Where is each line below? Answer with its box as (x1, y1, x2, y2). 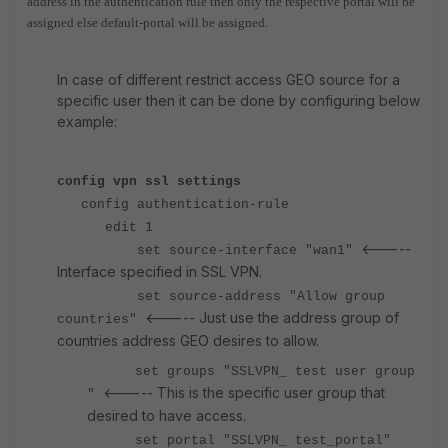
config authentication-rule (57, 197, 289, 212)
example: (57, 113, 117, 130)
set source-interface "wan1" (57, 243, 361, 258)
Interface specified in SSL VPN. (57, 263, 262, 280)
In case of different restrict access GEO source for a (57, 71, 400, 88)
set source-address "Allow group (57, 289, 385, 304)
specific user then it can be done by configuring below (57, 92, 420, 109)
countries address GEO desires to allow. (57, 332, 319, 349)
